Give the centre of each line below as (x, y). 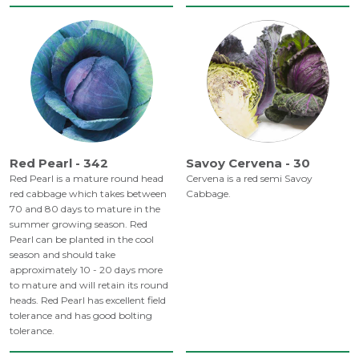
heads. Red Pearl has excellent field (88, 301)
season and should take (63, 255)
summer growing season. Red (79, 224)
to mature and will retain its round (89, 285)
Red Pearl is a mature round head (87, 179)
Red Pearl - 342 (59, 163)
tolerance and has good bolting (81, 316)
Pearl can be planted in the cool (82, 240)
